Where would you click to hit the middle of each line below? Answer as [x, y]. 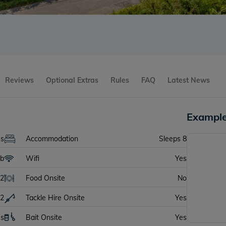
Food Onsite [46, 178]
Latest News [189, 80]
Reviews [20, 80]
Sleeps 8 [173, 139]
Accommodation [52, 139]
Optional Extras [72, 80]
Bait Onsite [44, 217]
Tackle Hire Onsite [55, 198]
